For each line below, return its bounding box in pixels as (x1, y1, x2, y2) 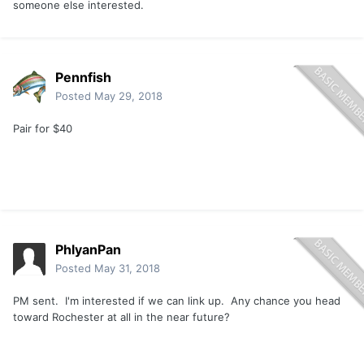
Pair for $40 (13, 122, 72, 136)
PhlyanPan (55, 241, 121, 258)
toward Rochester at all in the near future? (13, 310, 233, 324)
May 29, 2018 (94, 89, 162, 103)
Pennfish (55, 69, 111, 86)
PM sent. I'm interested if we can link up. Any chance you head (13, 294, 340, 308)
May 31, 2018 (94, 262, 160, 275)
